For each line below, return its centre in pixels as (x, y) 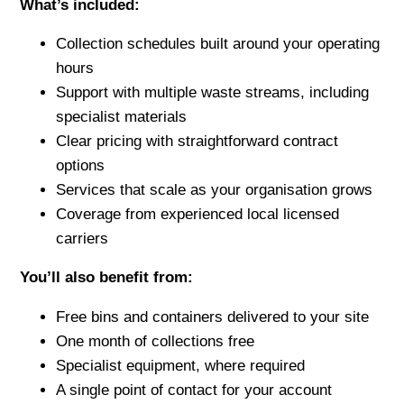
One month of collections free (156, 341)
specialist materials (122, 117)
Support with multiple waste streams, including (213, 93)
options (81, 166)
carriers (83, 239)
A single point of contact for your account (194, 390)
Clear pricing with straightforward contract (197, 142)
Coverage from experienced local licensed (198, 215)
